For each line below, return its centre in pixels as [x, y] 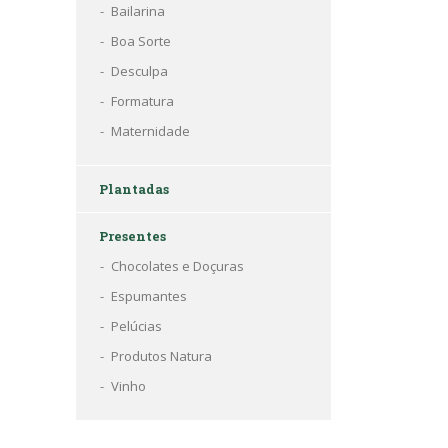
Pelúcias [136, 326]
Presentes [132, 236]
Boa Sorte [141, 41]
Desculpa [139, 71]
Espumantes [149, 296]
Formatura [142, 101]
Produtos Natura [161, 356]
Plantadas [134, 189]
